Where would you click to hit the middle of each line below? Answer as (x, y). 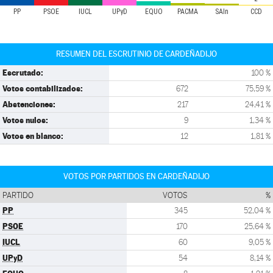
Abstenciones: (29, 104)
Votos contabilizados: (43, 88)
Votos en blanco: (33, 136)
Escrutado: (23, 73)
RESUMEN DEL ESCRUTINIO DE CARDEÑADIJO (136, 54)
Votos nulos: (25, 120)
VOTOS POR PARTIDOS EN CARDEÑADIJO (136, 176)
